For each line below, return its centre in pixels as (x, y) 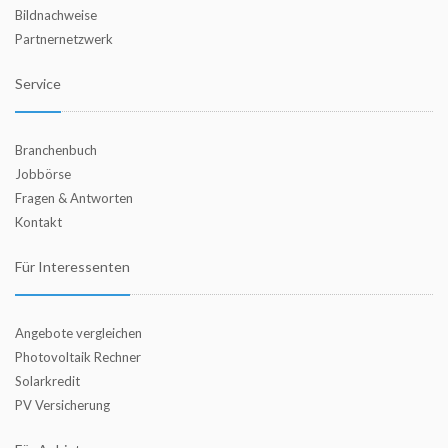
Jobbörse (43, 174)
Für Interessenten (72, 266)
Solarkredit (47, 381)
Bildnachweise (56, 15)
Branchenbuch (56, 150)
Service (38, 83)
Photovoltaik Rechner (78, 357)
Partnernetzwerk (64, 39)
